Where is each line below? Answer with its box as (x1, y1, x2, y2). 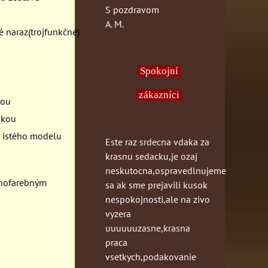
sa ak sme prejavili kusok (105, 178, 208, 191)
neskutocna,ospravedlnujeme (105, 164, 226, 176)
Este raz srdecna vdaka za (105, 135, 209, 148)
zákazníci (136, 89, 182, 100)
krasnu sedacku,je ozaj (105, 150, 197, 162)
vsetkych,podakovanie (105, 250, 196, 263)
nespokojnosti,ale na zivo (105, 193, 210, 205)
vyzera (105, 207, 131, 220)
